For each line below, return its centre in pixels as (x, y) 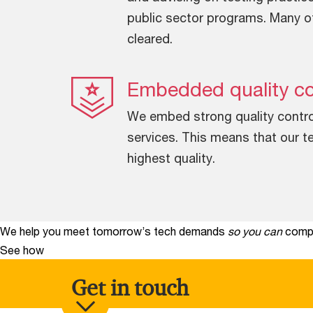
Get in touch (130, 288)
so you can (255, 231)
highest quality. (171, 158)
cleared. (150, 39)
